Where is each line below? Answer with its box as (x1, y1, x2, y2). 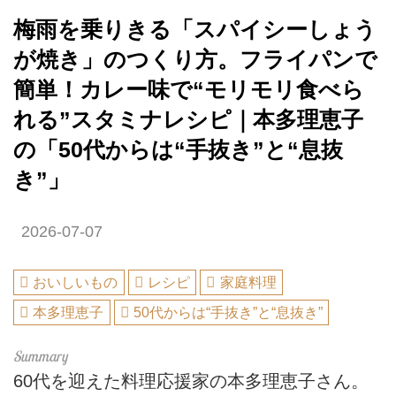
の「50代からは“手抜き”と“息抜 (13, 137, 343, 162)
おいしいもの (33, 275, 118, 291)
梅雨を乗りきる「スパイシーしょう (13, 17, 377, 42)
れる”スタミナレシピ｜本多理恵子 (13, 107, 363, 132)
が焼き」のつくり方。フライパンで (13, 47, 377, 72)
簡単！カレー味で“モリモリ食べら (13, 77, 364, 102)
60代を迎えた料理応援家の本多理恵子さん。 (13, 370, 369, 391)
